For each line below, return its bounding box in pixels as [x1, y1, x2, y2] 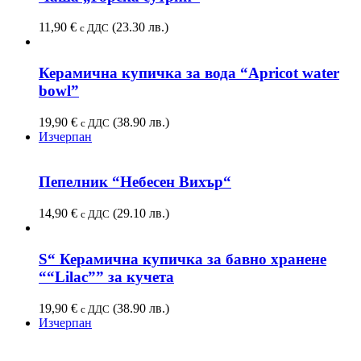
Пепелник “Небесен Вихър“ [39, 173, 231, 191]
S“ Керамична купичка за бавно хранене [39, 250, 326, 268]
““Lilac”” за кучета [39, 268, 174, 285]
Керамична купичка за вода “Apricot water [39, 64, 339, 82]
